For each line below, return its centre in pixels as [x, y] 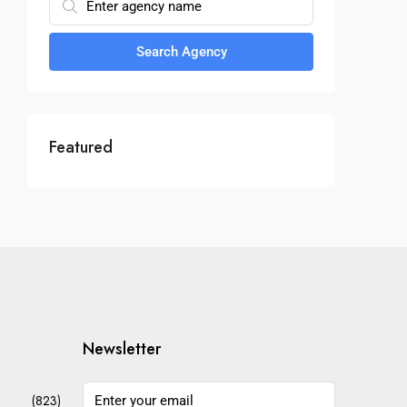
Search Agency [181, 52]
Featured [81, 147]
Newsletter [121, 349]
